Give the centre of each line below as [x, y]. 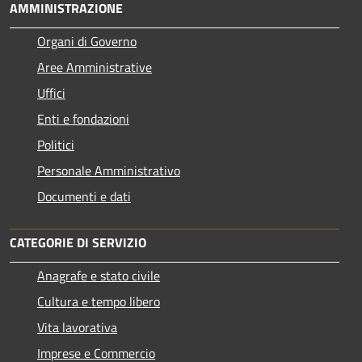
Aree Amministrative [95, 67]
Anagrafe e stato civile [99, 276]
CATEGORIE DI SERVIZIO [78, 242]
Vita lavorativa [77, 327]
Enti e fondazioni [83, 119]
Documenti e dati [84, 196]
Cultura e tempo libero [99, 301]
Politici [56, 145]
